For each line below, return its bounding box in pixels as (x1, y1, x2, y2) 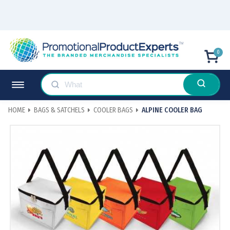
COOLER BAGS (93, 106, 133, 115)
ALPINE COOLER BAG (142, 106, 202, 115)
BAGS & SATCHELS (34, 106, 85, 115)
